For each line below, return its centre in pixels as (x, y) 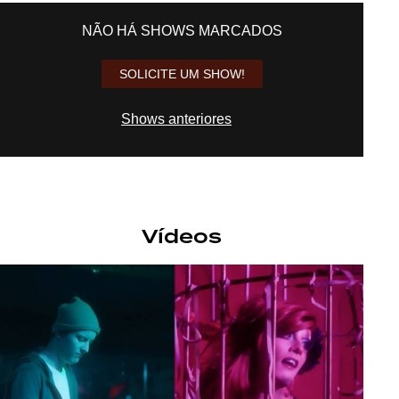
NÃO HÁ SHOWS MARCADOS (182, 30)
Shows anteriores (176, 118)
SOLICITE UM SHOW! (182, 73)
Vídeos (182, 237)
